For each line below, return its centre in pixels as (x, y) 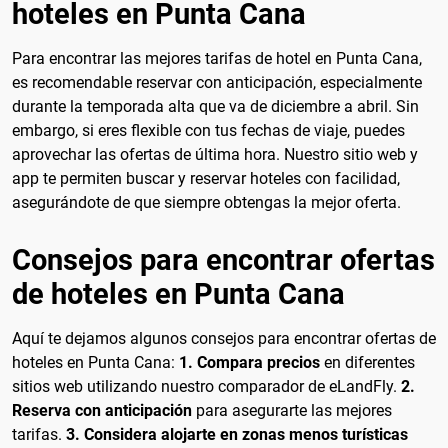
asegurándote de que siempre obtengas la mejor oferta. (206, 202)
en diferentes (367, 363)
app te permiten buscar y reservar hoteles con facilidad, (206, 178)
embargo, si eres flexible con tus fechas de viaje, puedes (208, 130)
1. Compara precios (249, 363)
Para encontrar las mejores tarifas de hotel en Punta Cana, (217, 58)
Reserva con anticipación (102, 411)
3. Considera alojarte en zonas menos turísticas (237, 435)
